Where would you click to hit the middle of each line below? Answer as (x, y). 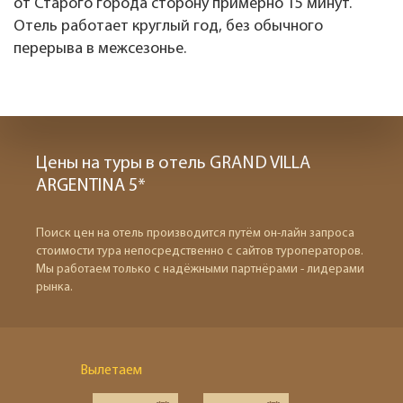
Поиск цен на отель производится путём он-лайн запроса (195, 233)
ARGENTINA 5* (91, 186)
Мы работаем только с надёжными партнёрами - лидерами (200, 269)
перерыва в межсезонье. (102, 49)
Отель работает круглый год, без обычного (168, 27)
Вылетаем (111, 371)
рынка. (54, 287)
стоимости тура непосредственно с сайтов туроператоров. (200, 251)
